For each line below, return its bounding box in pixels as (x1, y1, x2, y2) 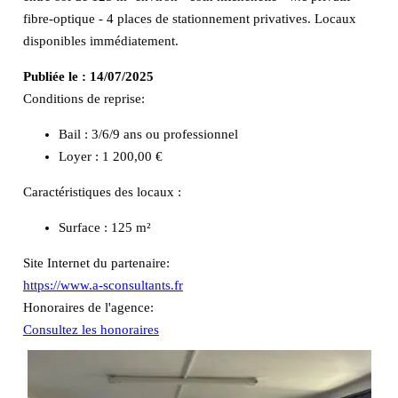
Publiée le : (22, 68, 86, 84)
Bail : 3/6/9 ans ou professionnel (58, 126, 238, 141)
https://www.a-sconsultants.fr (22, 277, 183, 292)
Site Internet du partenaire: (22, 255, 170, 270)
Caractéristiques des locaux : (22, 184, 181, 199)
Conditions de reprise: (22, 91, 145, 106)
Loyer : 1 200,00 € (58, 148, 163, 163)
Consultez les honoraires (22, 322, 159, 337)
